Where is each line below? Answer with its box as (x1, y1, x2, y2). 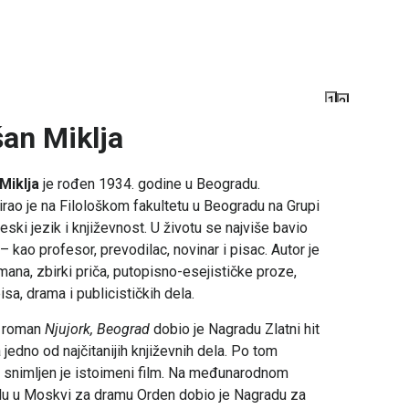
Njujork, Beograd (45, 320, 150, 339)
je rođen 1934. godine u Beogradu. (39, 175, 260, 194)
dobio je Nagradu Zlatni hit (150, 320, 320, 339)
